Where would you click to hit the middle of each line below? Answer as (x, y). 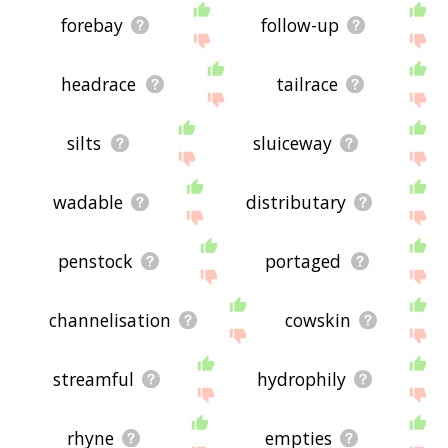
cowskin (317, 320)
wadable (88, 202)
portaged (303, 261)
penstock (95, 261)
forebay (91, 24)
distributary (296, 202)
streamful (94, 379)
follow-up (299, 24)
